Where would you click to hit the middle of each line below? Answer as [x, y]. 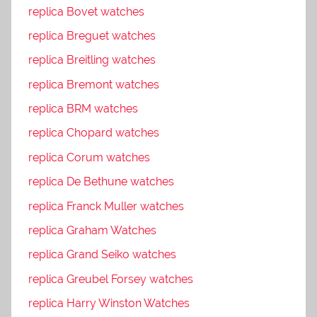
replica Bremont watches [94, 84]
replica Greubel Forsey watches [111, 279]
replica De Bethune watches [101, 182]
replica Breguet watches [92, 35]
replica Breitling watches [92, 60]
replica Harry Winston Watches [109, 304]
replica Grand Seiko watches [102, 255]
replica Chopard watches [94, 133]
